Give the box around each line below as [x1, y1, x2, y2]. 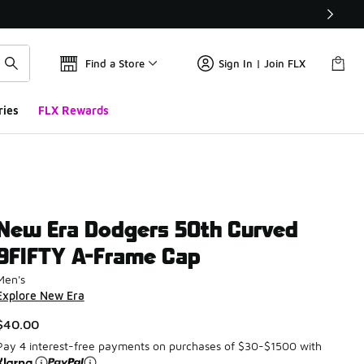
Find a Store [85, 57, 145, 70]
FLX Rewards [37, 103, 109, 117]
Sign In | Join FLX [219, 57, 305, 70]
